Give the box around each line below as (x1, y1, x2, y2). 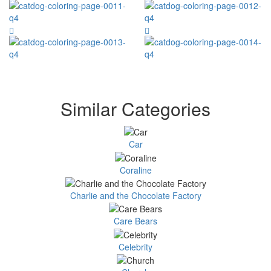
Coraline (119, 163, 152, 176)
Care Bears (114, 215, 157, 227)
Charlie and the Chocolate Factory (70, 189, 201, 201)
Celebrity (119, 240, 152, 253)
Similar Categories (60, 96, 211, 122)
